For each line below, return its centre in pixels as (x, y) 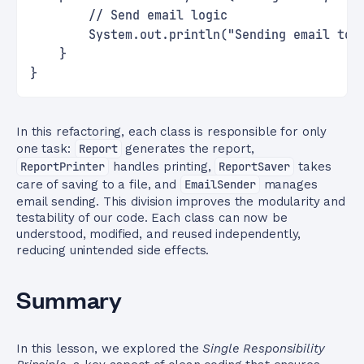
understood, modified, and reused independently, (159, 234)
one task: (45, 149)
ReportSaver (255, 167)
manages (288, 184)
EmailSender (220, 184)
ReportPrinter (63, 167)
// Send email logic (129, 15)
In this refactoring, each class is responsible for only (172, 132)
